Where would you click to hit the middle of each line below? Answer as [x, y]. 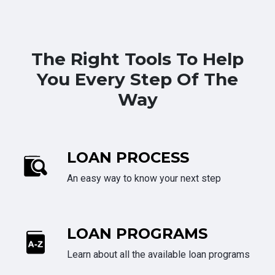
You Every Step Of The [137, 79]
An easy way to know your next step [144, 179]
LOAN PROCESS [128, 158]
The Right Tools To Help [137, 59]
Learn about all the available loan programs [158, 255]
